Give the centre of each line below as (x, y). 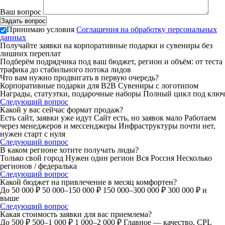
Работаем (200, 118)
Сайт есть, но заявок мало (139, 118)
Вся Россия (156, 158)
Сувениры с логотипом (158, 86)
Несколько (194, 158)
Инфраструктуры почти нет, (167, 126)
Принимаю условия (41, 29)
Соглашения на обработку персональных (147, 29)
